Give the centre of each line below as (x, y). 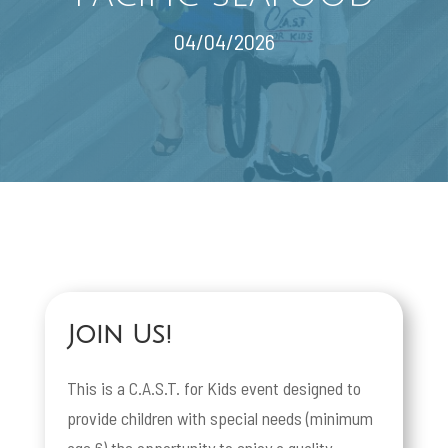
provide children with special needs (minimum (220, 417)
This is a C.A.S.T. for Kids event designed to (214, 387)
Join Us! (120, 334)
